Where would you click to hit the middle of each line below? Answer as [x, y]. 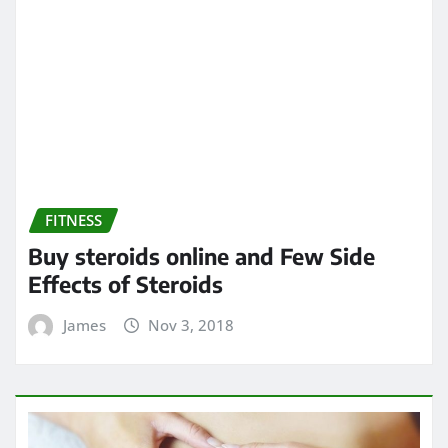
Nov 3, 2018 [191, 158]
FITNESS [73, 53]
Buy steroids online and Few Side [201, 89]
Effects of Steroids [125, 117]
